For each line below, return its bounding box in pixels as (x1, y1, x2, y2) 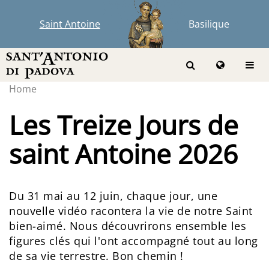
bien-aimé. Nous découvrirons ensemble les (9, 219, 247, 233)
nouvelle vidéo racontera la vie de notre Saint (9, 204, 253, 218)
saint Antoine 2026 (9, 136, 238, 172)
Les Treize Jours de (9, 107, 238, 143)
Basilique (189, 17, 230, 31)
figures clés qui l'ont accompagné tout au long (9, 234, 258, 248)
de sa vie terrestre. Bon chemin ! (9, 249, 184, 263)
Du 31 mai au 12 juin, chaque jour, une (9, 189, 218, 203)
